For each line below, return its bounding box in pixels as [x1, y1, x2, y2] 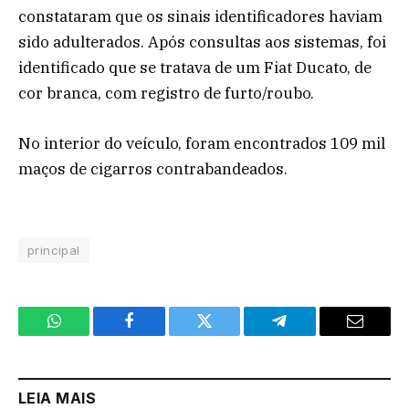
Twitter [203, 326, 251, 343]
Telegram [278, 326, 341, 343]
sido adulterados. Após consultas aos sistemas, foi [18, 32, 386, 53]
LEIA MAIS [18, 388, 97, 407]
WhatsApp [52, 326, 123, 343]
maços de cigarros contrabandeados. [18, 158, 288, 179]
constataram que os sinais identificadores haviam [18, 6, 383, 27]
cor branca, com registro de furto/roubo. [18, 83, 314, 104]
